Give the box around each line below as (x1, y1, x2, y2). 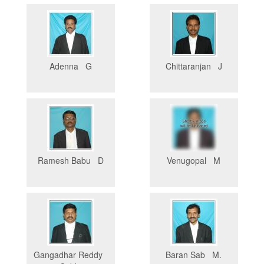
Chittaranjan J (165, 60, 222, 72)
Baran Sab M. (166, 249, 222, 261)
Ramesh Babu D (37, 154, 104, 167)
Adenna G (49, 60, 92, 72)
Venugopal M (167, 154, 220, 167)
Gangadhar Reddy (34, 249, 107, 261)
